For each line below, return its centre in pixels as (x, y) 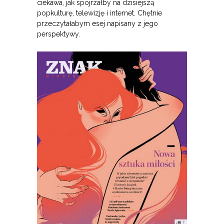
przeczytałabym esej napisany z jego (97, 24)
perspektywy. (58, 34)
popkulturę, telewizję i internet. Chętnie (99, 13)
